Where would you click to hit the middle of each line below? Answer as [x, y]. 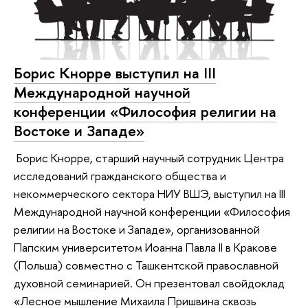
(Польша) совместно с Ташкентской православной [146, 265]
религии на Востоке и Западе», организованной [137, 230]
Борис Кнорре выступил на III [115, 73]
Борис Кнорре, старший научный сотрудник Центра [149, 158]
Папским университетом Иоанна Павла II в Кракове [145, 247]
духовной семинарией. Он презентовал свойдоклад [149, 283]
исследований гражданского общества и [120, 176]
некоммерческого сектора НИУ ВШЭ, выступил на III [150, 194]
